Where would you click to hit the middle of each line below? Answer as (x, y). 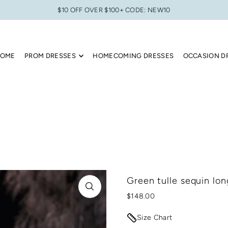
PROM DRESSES (50, 55)
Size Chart (154, 217)
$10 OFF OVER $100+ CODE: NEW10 (114, 10)
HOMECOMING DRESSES (133, 55)
